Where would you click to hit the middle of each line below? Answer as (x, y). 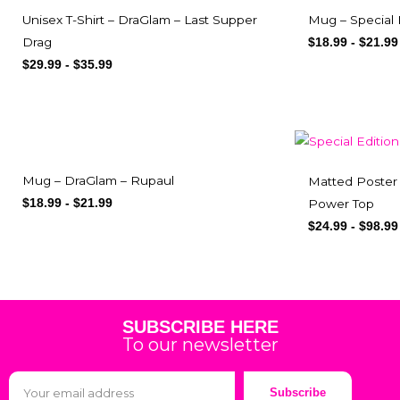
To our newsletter (200, 345)
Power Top (341, 204)
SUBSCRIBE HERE (200, 327)
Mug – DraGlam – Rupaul (98, 181)
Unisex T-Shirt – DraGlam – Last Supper (140, 20)
